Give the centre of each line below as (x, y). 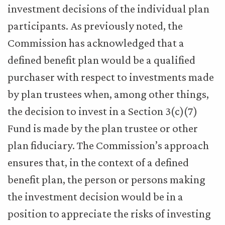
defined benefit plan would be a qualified (101, 60)
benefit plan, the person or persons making (106, 179)
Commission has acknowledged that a (96, 43)
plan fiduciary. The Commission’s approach (108, 145)
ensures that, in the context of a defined (98, 162)
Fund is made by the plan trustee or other (103, 128)
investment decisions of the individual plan (108, 9)
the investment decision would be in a (95, 196)
